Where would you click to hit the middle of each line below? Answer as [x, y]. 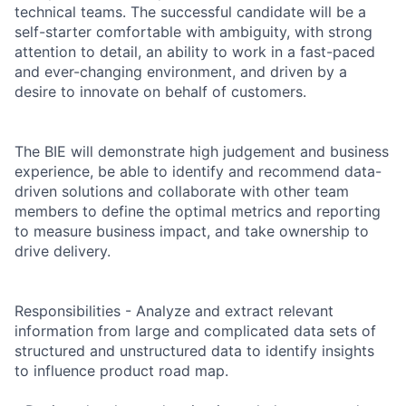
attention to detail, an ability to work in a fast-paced [195, 51]
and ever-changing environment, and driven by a [181, 71]
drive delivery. [63, 251]
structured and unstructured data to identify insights [194, 350]
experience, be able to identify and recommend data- [198, 171]
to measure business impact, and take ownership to [192, 231]
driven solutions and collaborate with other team [182, 191]
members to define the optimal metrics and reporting [198, 211]
